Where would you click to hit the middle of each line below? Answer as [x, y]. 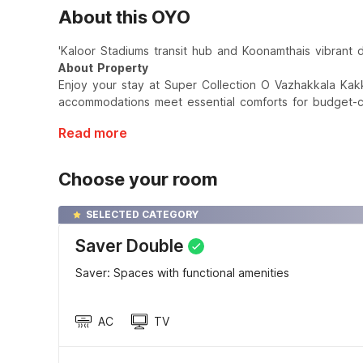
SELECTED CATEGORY [142, 214]
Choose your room [138, 179]
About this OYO [124, 17]
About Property [103, 68]
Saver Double [130, 246]
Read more [93, 133]
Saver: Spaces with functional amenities [182, 273]
